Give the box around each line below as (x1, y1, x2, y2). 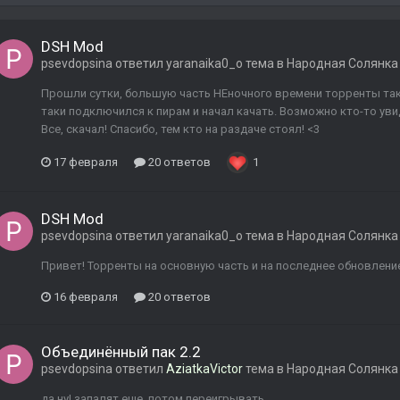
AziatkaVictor (166, 362, 243, 377)
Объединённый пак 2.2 (41, 343, 201, 362)
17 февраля (54, 155, 118, 170)
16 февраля (54, 290, 118, 304)
